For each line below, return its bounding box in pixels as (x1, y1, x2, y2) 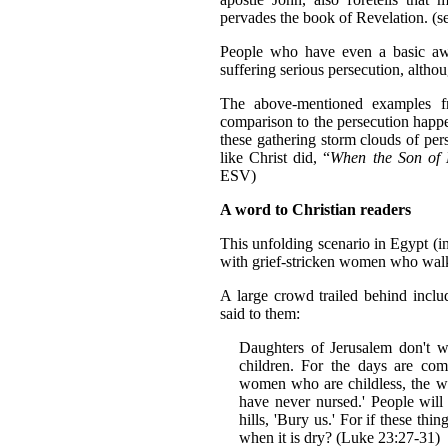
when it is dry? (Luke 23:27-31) (238, 428, 440, 446)
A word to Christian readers (220, 200, 411, 218)
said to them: (220, 304, 300, 322)
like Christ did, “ (220, 148, 331, 166)
